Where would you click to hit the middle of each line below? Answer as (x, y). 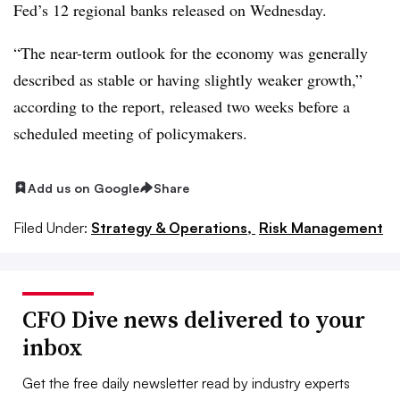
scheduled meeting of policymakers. (130, 133)
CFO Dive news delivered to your (194, 320)
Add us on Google (83, 187)
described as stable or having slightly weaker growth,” (188, 79)
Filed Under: (50, 228)
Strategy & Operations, (173, 228)
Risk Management (321, 228)
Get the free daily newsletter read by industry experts (186, 383)
